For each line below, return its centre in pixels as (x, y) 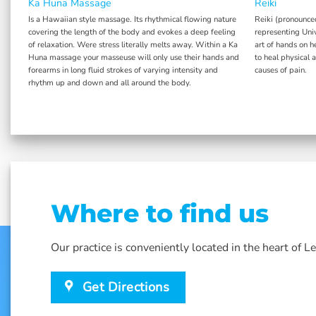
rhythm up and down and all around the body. (109, 82)
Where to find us (160, 214)
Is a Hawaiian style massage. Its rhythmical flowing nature (132, 19)
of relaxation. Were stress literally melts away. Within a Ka (133, 44)
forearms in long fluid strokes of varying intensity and (123, 69)
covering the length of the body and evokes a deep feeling (132, 31)
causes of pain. (280, 69)
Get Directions (126, 287)
